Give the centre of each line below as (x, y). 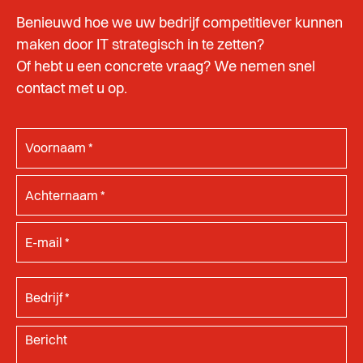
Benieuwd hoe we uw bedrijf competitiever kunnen (179, 23)
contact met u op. (72, 89)
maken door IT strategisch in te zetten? (140, 45)
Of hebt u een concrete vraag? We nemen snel (166, 67)
